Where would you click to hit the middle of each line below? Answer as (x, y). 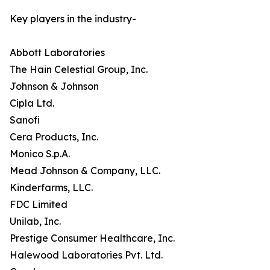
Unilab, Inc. (35, 221)
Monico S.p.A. (40, 154)
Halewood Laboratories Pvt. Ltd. (86, 255)
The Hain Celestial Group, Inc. (79, 70)
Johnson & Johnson (54, 86)
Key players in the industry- (73, 19)
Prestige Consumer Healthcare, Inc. (92, 238)
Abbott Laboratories (57, 53)
